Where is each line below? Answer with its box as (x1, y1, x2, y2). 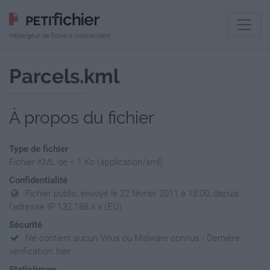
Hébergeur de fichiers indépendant (9, 32, 111, 40)
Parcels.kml (9, 64, 119, 88)
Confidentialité (9, 175, 67, 186)
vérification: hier (9, 246, 71, 257)
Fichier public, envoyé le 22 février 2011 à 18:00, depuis (25, 188, 240, 199)
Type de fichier (9, 143, 68, 154)
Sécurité (9, 219, 42, 230)
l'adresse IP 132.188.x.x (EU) (9, 201, 122, 212)
